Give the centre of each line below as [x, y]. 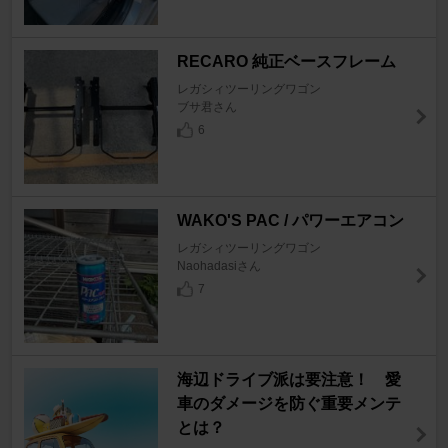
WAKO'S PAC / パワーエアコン [290, 220]
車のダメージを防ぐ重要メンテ [288, 403]
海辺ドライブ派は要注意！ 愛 [288, 379]
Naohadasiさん [218, 265]
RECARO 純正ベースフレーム [286, 61]
